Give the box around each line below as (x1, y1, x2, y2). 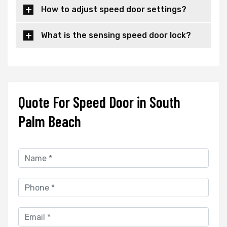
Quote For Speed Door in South (18, 93, 180, 111)
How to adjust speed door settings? (41, 5, 186, 15)
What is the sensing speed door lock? (41, 30, 191, 41)
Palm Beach (18, 112, 81, 131)
